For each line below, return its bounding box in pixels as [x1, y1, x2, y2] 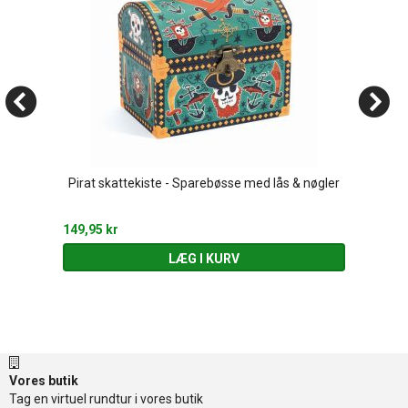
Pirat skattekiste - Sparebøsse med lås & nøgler [68, 176, 340, 190]
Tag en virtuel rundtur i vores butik [9, 392, 203, 406]
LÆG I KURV [168, 251, 240, 266]
